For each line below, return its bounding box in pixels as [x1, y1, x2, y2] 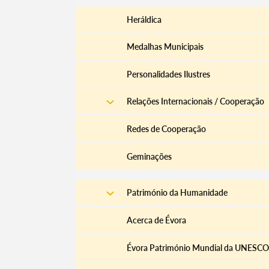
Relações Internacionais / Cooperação [126, 96, 264, 107]
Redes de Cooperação [126, 123, 206, 134]
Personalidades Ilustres [126, 68, 210, 79]
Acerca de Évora [126, 214, 186, 225]
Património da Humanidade [126, 187, 228, 198]
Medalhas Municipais [126, 41, 204, 52]
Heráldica [126, 14, 162, 25]
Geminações [126, 151, 172, 162]
